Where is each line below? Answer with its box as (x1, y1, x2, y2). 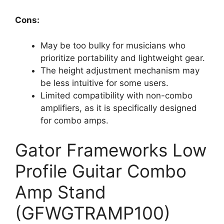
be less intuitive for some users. (40, 77, 168, 88)
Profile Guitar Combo (15, 160, 186, 181)
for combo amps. (40, 115, 108, 125)
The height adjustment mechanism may (40, 65, 199, 75)
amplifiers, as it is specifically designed (40, 102, 197, 113)
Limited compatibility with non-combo (40, 90, 192, 100)
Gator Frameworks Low (15, 139, 206, 160)
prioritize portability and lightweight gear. (40, 52, 205, 63)
